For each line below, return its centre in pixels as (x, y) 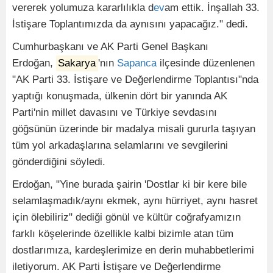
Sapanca (136, 63)
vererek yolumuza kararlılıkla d (83, 8)
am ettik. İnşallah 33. (212, 8)
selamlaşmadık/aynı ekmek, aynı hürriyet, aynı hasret (135, 201)
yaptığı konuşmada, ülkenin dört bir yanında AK (120, 96)
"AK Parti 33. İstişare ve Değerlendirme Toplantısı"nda (135, 80)
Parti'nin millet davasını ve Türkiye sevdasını (115, 113)
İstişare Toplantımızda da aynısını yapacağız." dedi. (130, 24)
